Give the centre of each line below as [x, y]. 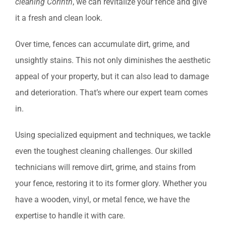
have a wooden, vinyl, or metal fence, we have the [102, 200]
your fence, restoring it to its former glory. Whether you [111, 184]
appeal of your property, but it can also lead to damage [112, 77]
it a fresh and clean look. [59, 18]
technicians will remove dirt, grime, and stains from [105, 167]
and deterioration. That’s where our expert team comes [111, 93]
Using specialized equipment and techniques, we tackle [113, 135]
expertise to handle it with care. [70, 216]
